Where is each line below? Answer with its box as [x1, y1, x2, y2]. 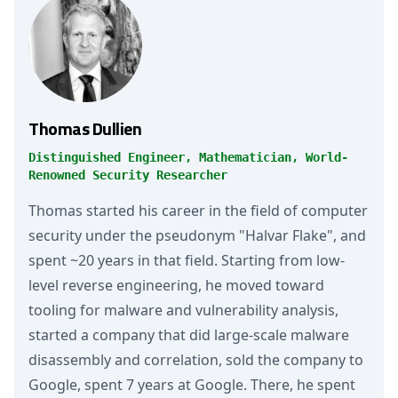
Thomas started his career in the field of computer [28, 201, 368, 220]
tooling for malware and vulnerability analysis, [28, 300, 338, 320]
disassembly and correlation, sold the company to [28, 350, 363, 370]
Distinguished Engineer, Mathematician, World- [28, 150, 348, 164]
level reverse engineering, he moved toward [28, 275, 324, 295]
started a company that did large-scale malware [28, 325, 349, 345]
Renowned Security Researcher [28, 168, 227, 182]
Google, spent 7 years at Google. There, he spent [28, 375, 355, 394]
